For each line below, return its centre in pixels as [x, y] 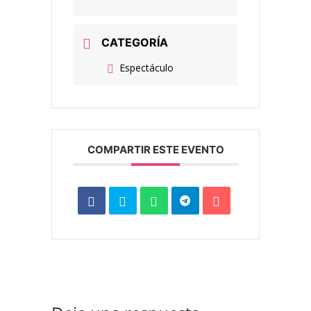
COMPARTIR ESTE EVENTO [155, 150]
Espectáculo [146, 68]
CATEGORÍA [135, 42]
